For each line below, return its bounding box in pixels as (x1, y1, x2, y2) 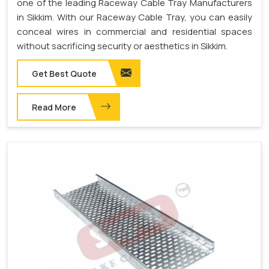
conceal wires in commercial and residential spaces (17, 25, 252, 38)
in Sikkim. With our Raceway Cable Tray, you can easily (17, 11, 252, 24)
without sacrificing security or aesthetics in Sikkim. (17, 40, 228, 53)
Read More (32, 101, 76, 113)
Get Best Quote (32, 68, 97, 80)
